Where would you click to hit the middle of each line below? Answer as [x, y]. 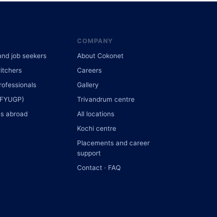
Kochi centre [97, 128]
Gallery [88, 85]
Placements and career [114, 143]
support [89, 153]
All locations [96, 114]
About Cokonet [101, 55]
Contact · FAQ [99, 167]
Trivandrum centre [106, 99]
